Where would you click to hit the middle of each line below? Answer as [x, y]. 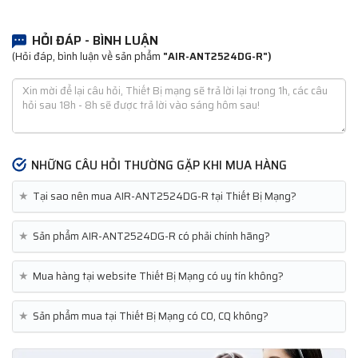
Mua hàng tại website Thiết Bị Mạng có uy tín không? [158, 276]
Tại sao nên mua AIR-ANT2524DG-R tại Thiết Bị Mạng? [165, 197]
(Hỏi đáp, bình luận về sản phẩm [88, 57]
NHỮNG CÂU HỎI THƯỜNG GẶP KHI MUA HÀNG [159, 166]
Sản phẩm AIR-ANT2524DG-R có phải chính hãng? [151, 237]
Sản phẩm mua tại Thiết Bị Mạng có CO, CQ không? [151, 316]
